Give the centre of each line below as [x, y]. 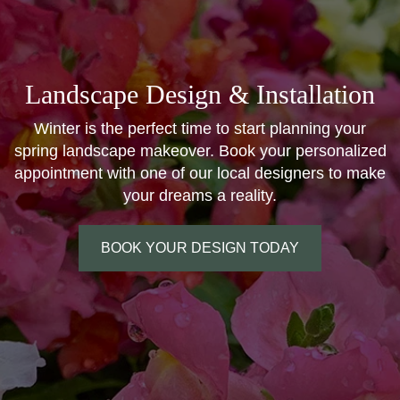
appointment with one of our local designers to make [200, 173]
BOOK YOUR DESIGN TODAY [200, 248]
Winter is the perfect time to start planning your [200, 129]
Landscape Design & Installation [200, 94]
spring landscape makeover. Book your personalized [200, 151]
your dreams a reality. [200, 196]
